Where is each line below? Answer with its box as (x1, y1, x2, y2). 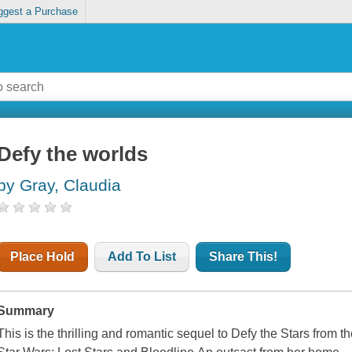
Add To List (108, 250, 177, 264)
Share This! (209, 250, 278, 264)
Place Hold (10, 250, 75, 264)
